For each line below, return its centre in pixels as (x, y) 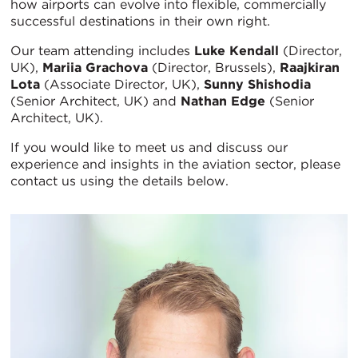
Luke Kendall (237, 51)
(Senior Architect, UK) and (95, 101)
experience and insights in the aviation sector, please (175, 165)
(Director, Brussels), (214, 68)
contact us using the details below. (119, 181)
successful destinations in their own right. (140, 22)
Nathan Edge (223, 101)
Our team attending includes (102, 51)
